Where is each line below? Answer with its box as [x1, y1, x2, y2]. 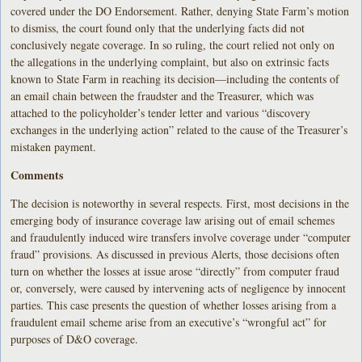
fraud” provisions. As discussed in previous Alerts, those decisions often [11, 246, 340, 262]
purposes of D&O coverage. [11, 330, 139, 347]
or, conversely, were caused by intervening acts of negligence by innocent [11, 280, 347, 296]
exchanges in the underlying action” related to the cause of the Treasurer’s [11, 121, 348, 137]
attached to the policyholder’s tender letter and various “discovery [11, 104, 311, 120]
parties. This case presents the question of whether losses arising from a [11, 297, 337, 313]
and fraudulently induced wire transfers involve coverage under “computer [11, 229, 351, 245]
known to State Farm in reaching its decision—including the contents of [11, 70, 340, 86]
